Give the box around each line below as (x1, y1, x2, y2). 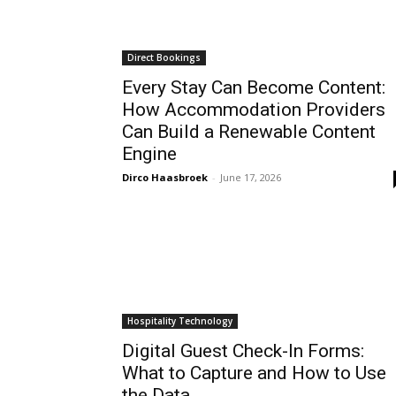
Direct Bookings (127, 51, 201, 64)
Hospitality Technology (127, 315, 232, 327)
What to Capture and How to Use (122, 362, 386, 384)
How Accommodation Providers (122, 99, 385, 120)
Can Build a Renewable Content (122, 121, 376, 142)
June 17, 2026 (220, 171, 281, 184)
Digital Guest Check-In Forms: (122, 340, 364, 362)
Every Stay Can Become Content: (122, 77, 385, 98)
